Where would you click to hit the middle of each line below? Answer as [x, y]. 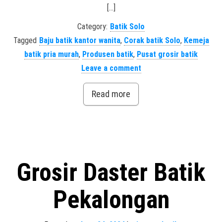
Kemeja [196, 40]
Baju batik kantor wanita [80, 40]
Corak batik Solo [152, 40]
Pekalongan [111, 200]
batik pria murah [52, 54]
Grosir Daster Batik [111, 172]
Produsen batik [108, 54]
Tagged [25, 40]
